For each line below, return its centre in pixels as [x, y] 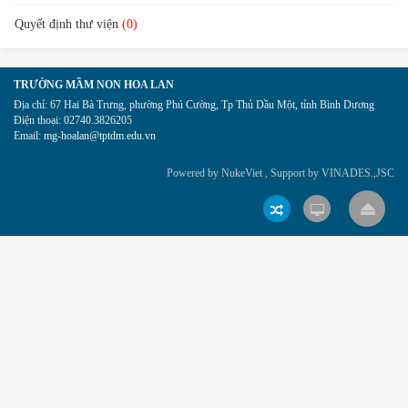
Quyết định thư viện [68, 24]
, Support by [292, 173]
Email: [29, 136]
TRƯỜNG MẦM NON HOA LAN [94, 84]
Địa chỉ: [32, 105]
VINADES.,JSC [358, 173]
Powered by [194, 173]
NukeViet [242, 173]
